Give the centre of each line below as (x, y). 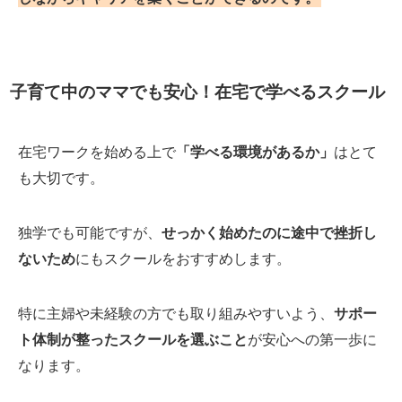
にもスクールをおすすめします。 (183, 259)
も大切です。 (61, 177)
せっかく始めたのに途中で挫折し (269, 233)
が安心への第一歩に (312, 340)
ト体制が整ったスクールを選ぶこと (133, 340)
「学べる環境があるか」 (255, 151)
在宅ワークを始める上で (97, 151)
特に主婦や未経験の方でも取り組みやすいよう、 (176, 314)
